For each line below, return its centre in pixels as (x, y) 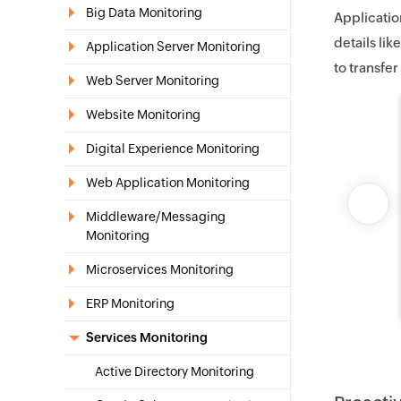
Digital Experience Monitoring (173, 149)
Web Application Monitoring (168, 183)
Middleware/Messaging (156, 217)
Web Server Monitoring (153, 81)
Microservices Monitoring (160, 269)
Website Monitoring (143, 115)
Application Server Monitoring (173, 47)
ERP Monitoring (130, 303)
